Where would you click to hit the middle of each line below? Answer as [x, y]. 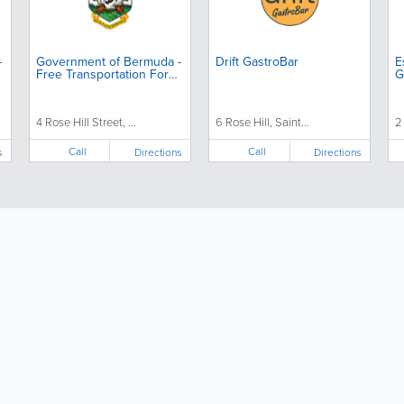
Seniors [57, 87]
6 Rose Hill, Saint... [263, 122]
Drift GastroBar [257, 62]
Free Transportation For [102, 74]
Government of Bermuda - [108, 62]
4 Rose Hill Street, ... [86, 122]
